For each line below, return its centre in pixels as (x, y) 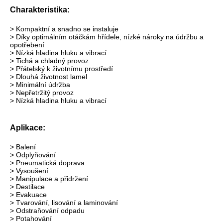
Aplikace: (28, 127)
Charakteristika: (40, 9)
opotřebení (27, 45)
